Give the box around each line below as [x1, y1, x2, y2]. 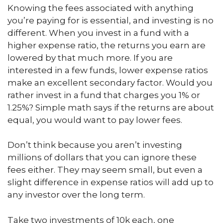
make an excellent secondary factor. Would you [7, 77, 213, 88]
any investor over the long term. [7, 190, 145, 200]
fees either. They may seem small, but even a [7, 165, 203, 175]
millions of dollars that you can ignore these [7, 152, 197, 162]
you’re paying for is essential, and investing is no [7, 15, 214, 25]
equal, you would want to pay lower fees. [7, 114, 182, 125]
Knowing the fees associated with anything [7, 2, 194, 13]
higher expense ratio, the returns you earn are [7, 40, 206, 50]
